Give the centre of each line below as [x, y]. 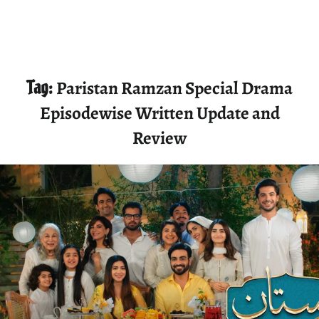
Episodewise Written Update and [159, 113]
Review [159, 138]
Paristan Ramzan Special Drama [174, 88]
